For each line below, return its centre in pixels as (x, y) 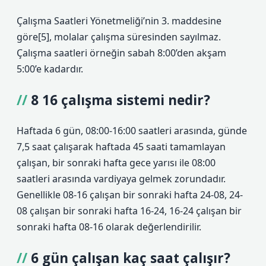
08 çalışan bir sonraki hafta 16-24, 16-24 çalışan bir (129, 211)
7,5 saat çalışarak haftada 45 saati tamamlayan (121, 147)
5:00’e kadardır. (50, 69)
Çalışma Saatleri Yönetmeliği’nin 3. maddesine (119, 21)
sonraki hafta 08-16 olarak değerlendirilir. (109, 227)
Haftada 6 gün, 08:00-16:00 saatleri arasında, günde (132, 131)
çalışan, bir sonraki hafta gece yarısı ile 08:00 (116, 163)
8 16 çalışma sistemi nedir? (121, 100)
